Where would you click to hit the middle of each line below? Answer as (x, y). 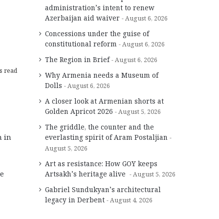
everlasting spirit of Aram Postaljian (106, 137)
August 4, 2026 (131, 200)
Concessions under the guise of (97, 33)
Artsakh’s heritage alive (86, 174)
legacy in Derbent (75, 199)
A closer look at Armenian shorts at (104, 101)
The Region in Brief (77, 59)
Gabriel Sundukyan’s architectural (103, 189)
